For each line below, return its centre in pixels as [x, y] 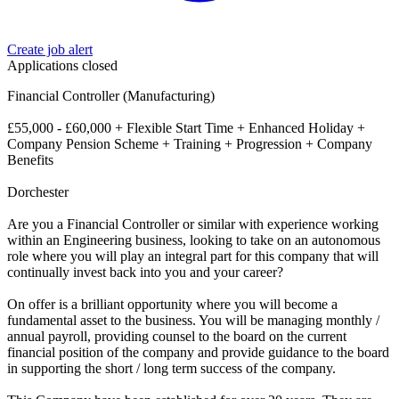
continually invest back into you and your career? [145, 272]
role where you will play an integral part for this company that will [193, 256]
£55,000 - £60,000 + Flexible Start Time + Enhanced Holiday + [186, 127]
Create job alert [50, 49]
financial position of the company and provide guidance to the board [198, 352]
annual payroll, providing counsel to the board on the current [177, 336]
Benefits [30, 159]
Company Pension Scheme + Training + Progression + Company [190, 143]
